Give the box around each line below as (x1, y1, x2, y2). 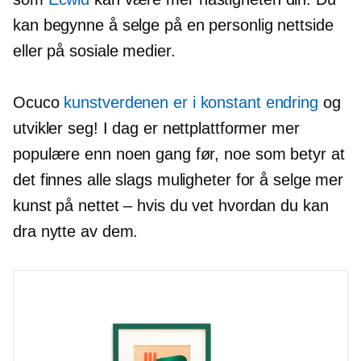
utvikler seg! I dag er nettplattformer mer (13, 119, 300, 138)
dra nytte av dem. (13, 222, 139, 241)
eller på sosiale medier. (13, 42, 176, 60)
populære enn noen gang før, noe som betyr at (13, 145, 345, 164)
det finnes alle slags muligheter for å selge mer (13, 171, 344, 189)
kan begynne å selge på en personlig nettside (13, 16, 334, 35)
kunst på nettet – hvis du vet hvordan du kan (13, 197, 329, 215)
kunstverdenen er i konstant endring (64, 93, 318, 112)
